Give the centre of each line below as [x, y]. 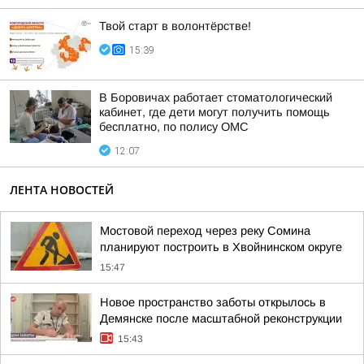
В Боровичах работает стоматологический [216, 97]
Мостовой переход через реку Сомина [205, 231]
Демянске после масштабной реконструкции [221, 318]
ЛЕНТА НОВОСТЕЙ [62, 190]
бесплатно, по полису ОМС [174, 127]
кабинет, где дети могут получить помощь [214, 112]
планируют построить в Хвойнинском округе [221, 247]
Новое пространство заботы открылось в [213, 302]
